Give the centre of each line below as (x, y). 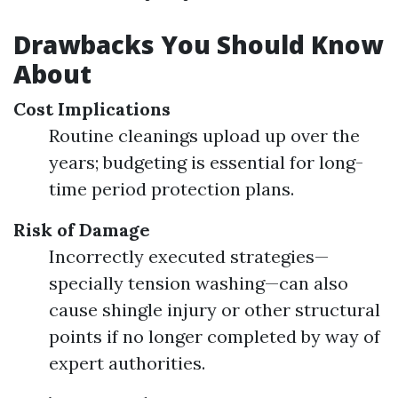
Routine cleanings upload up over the (204, 135)
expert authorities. (127, 363)
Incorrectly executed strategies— (189, 256)
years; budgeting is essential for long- (206, 162)
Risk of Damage (82, 230)
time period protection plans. (171, 189)
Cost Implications (92, 109)
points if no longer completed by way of (215, 336)
